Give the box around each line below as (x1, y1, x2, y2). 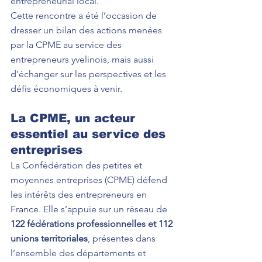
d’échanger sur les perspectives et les (11, 68, 168, 80)
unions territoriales (11, 233, 88, 244)
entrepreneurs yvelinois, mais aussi (11, 54, 156, 65)
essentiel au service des (11, 127, 170, 140)
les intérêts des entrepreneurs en (11, 189, 149, 200)
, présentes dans (88, 233, 158, 244)
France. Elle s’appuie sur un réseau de (11, 204, 170, 215)
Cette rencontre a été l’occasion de (11, 10, 159, 21)
